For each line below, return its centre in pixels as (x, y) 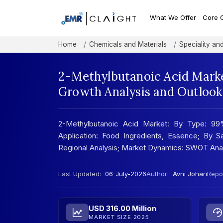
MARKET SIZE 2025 (119, 217)
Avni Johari (190, 174)
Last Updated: (80, 174)
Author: (158, 174)
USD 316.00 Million (122, 209)
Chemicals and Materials (128, 45)
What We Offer (173, 18)
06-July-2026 (125, 174)
